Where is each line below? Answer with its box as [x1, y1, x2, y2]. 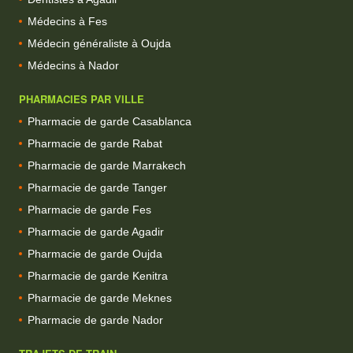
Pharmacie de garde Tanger [28, 180, 167, 194]
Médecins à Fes [28, 14, 107, 28]
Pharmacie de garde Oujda [28, 247, 162, 260]
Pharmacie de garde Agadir [28, 225, 164, 238]
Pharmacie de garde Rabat [28, 136, 162, 150]
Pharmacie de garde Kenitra [28, 269, 168, 282]
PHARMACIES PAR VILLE [19, 91, 144, 106]
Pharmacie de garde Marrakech [28, 158, 186, 172]
